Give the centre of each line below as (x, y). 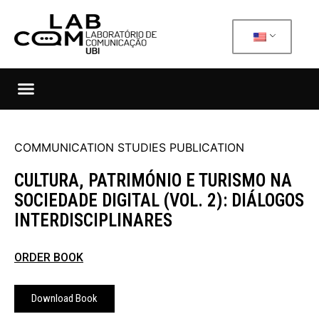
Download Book (64, 299)
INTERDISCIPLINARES (93, 221)
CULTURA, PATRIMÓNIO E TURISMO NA (153, 181)
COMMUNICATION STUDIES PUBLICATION (129, 148)
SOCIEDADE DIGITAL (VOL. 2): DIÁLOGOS (159, 201)
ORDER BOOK (49, 258)
